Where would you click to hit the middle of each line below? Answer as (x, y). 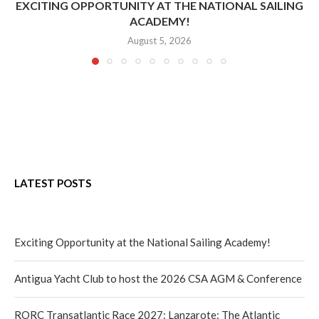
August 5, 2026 (159, 41)
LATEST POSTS (53, 183)
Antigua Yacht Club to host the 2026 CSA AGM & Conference (158, 279)
